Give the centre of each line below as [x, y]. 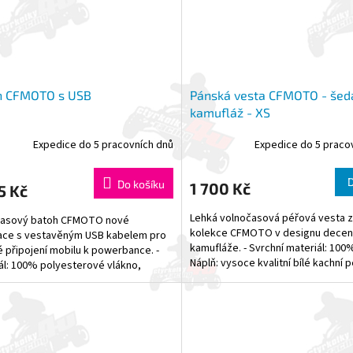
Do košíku [141, 184]
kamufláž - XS [230, 113]
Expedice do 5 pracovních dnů [103, 145]
